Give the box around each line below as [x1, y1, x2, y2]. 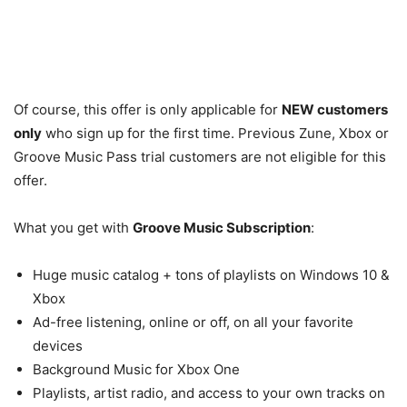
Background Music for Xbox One [33, 360, 240, 378]
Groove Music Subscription [133, 218, 311, 236]
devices [33, 336, 83, 354]
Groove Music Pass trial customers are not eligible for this [14, 147, 386, 165]
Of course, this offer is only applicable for [14, 100, 282, 118]
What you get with [14, 218, 133, 236]
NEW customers [282, 100, 388, 118]
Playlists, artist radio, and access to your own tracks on [33, 383, 385, 402]
